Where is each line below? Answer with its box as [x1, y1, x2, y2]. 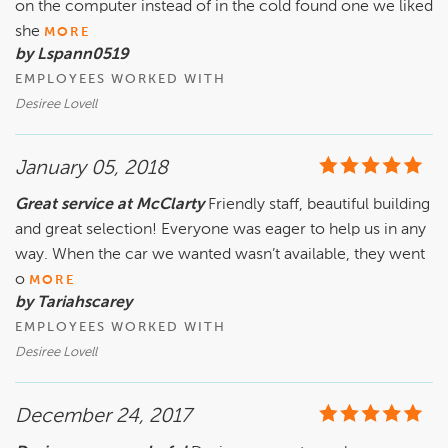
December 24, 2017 [15, 407, 191, 428]
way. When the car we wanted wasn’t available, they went [15, 247, 425, 264]
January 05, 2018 [15, 159, 168, 180]
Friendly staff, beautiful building [208, 197, 430, 214]
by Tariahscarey [15, 295, 132, 312]
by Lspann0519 [15, 47, 129, 64]
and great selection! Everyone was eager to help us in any [15, 222, 426, 239]
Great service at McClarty [15, 197, 204, 214]
